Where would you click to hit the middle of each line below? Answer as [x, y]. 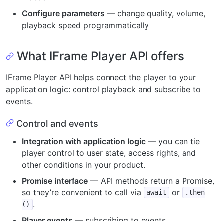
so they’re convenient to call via [83, 192]
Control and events [57, 123]
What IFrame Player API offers [100, 56]
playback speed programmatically [85, 25]
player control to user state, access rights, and [109, 153]
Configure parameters [63, 13]
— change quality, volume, [155, 13]
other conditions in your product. [83, 165]
